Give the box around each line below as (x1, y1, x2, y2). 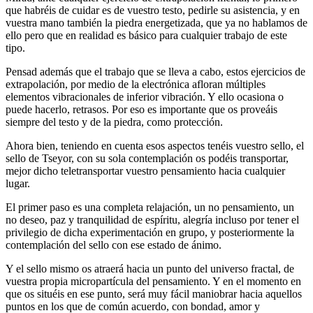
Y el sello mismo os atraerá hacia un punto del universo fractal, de (6, 262, 294, 275)
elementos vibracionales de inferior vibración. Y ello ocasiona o (6, 90, 284, 103)
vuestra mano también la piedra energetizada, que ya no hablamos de (6, 16, 307, 29)
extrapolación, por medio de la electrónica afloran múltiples (6, 78, 265, 90)
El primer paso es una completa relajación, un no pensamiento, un (6, 201, 294, 213)
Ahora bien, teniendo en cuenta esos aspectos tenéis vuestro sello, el (6, 139, 304, 152)
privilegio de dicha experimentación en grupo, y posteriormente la (6, 226, 294, 238)
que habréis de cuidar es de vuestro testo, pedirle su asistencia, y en (6, 3, 300, 16)
